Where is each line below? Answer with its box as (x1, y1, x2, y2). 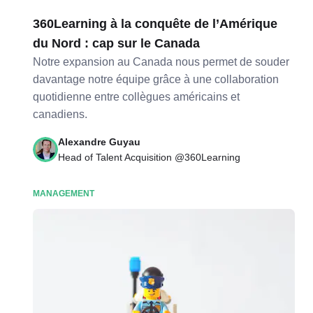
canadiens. (33, 108, 88, 120)
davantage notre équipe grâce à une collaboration (33, 73, 279, 85)
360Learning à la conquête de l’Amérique (33, 17, 278, 31)
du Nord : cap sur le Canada (33, 36, 201, 50)
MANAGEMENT (33, 189, 95, 198)
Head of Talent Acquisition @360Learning (58, 152, 241, 163)
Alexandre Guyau (58, 136, 141, 147)
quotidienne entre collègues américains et (33, 91, 240, 103)
